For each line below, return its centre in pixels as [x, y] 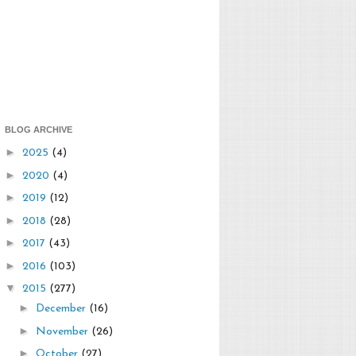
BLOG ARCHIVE [39, 129]
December [62, 309]
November [63, 331]
